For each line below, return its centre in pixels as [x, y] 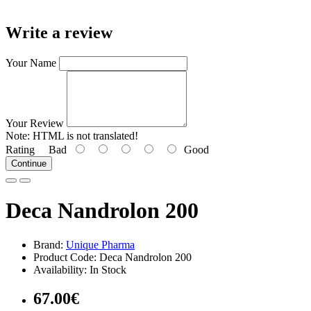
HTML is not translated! [84, 135]
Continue [29, 163]
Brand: [50, 244]
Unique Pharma [100, 244]
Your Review [35, 123]
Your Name [31, 62]
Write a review [59, 32]
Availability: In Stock [80, 269]
